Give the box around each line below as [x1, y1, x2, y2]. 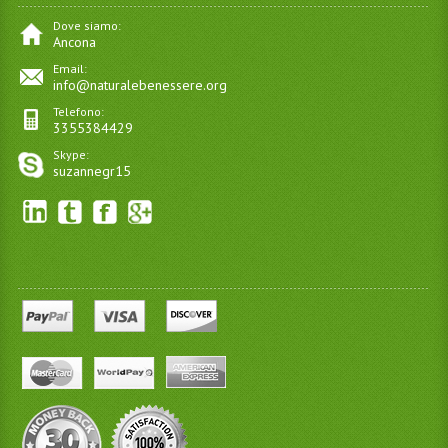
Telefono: [52, 104, 104, 120]
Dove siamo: [52, 18, 121, 34]
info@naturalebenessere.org [52, 76, 227, 95]
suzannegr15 [52, 162, 131, 181]
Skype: [52, 147, 89, 163]
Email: [52, 61, 87, 77]
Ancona [52, 33, 96, 52]
